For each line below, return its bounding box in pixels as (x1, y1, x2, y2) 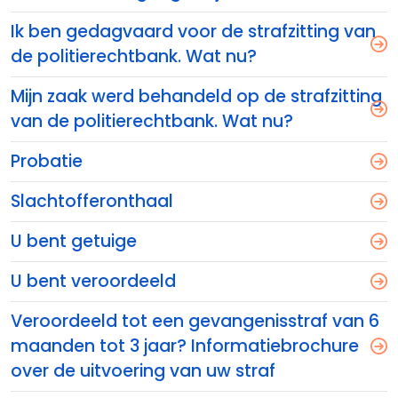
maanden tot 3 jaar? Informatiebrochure (11, 334, 359, 358)
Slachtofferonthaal (11, 189, 173, 213)
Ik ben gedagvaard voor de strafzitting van (11, 20, 376, 44)
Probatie (11, 149, 83, 173)
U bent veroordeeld (11, 269, 176, 293)
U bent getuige (11, 229, 137, 253)
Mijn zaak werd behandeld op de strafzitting (11, 84, 382, 108)
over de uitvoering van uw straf (11, 359, 275, 383)
